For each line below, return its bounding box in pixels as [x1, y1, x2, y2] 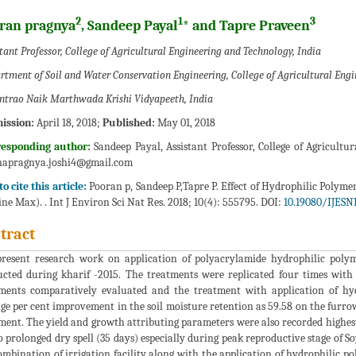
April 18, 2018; [33, 115, 103, 130]
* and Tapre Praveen [182, 17, 310, 34]
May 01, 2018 [154, 115, 215, 130]
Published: [102, 115, 155, 130]
